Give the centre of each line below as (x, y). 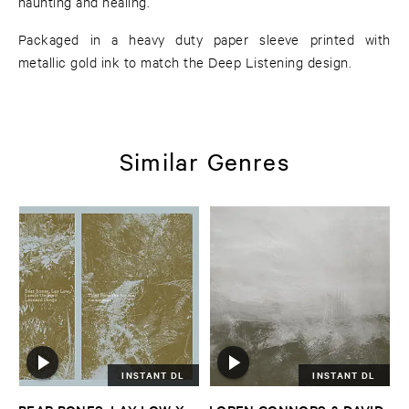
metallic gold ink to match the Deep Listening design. (185, 62)
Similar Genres (204, 161)
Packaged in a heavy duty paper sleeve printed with (204, 39)
